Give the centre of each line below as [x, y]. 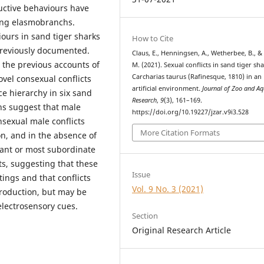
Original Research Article [182, 230]
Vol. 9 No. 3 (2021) [168, 189]
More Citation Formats [180, 133]
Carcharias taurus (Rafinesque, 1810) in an [197, 76]
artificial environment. [167, 88]
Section [145, 216]
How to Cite [153, 38]
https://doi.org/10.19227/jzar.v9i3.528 [191, 112]
